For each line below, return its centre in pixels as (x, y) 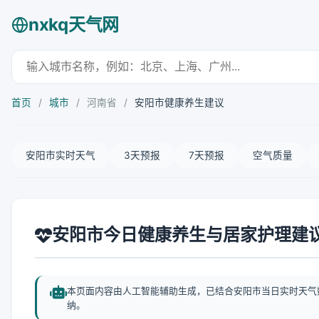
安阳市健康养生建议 (179, 103)
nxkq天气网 (74, 25)
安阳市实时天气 (61, 155)
